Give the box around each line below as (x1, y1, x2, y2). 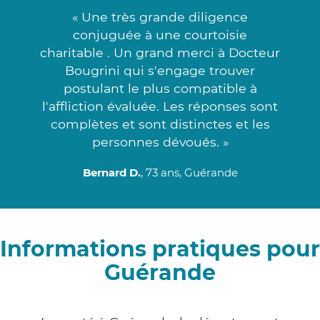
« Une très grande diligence (72, 9, 248, 24)
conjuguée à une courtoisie (73, 26, 247, 42)
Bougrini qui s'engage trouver (65, 62, 255, 78)
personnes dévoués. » (91, 134, 229, 149)
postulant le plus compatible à (63, 80, 257, 96)
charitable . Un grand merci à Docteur (40, 44, 280, 60)
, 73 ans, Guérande (140, 165, 238, 179)
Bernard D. (82, 165, 141, 179)
